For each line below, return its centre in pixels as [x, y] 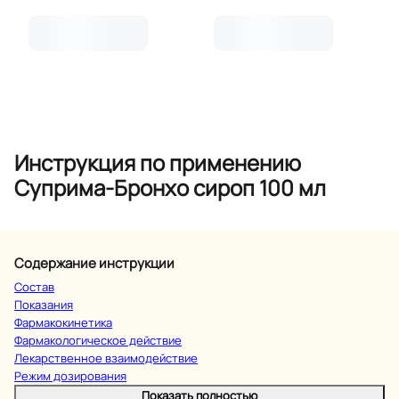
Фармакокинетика [63, 322]
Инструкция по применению [158, 162]
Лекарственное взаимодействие [106, 358]
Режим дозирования [70, 375]
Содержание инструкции [94, 263]
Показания [44, 304]
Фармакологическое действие [98, 340]
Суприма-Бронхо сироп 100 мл [170, 187]
